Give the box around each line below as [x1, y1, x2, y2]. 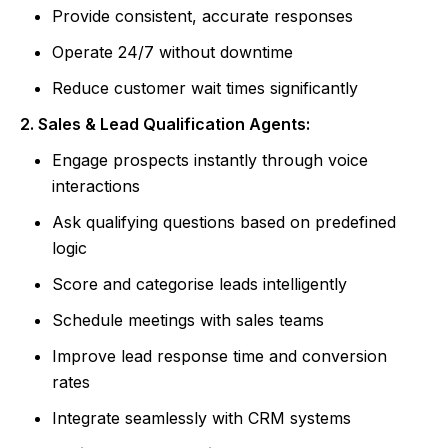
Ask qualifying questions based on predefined [52, 212, 396, 233]
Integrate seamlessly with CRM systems [52, 408, 351, 429]
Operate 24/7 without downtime [52, 42, 293, 63]
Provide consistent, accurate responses [52, 6, 353, 27]
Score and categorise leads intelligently [52, 274, 347, 295]
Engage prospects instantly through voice [52, 150, 368, 171]
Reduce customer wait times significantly [52, 78, 358, 99]
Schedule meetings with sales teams [52, 310, 324, 331]
